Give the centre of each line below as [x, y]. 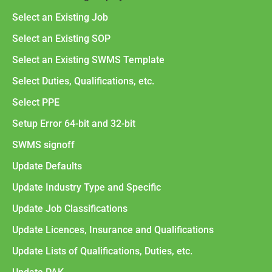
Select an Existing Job [60, 17]
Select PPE [36, 102]
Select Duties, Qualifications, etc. [83, 81]
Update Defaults [47, 166]
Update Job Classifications [70, 208]
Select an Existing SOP [61, 38]
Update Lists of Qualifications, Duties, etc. [102, 251]
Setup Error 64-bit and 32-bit [74, 123]
